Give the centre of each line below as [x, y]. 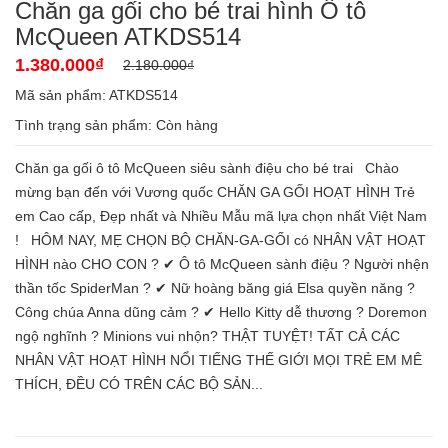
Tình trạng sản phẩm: [85, 124]
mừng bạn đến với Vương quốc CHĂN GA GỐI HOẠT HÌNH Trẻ [215, 191]
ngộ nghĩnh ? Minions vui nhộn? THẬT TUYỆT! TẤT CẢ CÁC [207, 335]
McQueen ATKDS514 [128, 36]
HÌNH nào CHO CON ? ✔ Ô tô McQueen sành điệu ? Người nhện [222, 263]
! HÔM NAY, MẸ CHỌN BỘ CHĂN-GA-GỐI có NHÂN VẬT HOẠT [220, 239]
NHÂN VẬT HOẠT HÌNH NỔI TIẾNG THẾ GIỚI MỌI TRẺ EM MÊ [218, 359]
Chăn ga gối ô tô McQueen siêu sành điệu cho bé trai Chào [207, 167]
